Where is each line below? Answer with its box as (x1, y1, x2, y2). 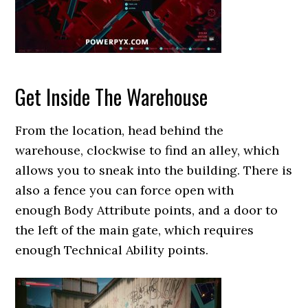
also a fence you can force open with (15, 182, 234, 198)
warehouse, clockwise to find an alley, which (15, 142, 280, 158)
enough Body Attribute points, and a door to (15, 202, 278, 218)
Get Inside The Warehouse (15, 81, 208, 112)
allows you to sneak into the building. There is (15, 162, 293, 178)
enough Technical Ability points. (15, 242, 209, 258)
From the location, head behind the (15, 122, 224, 138)
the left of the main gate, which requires (15, 222, 254, 238)
